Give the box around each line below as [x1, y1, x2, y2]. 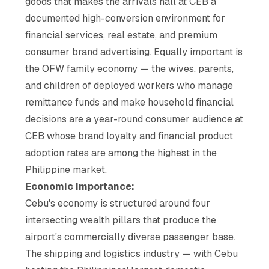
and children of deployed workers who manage [25, 79, 234, 92]
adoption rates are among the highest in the [25, 146, 217, 159]
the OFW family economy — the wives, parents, [25, 62, 234, 75]
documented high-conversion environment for [25, 11, 226, 25]
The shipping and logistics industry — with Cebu [25, 247, 238, 260]
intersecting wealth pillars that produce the [25, 213, 217, 226]
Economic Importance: [25, 180, 135, 193]
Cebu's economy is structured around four [25, 196, 211, 210]
